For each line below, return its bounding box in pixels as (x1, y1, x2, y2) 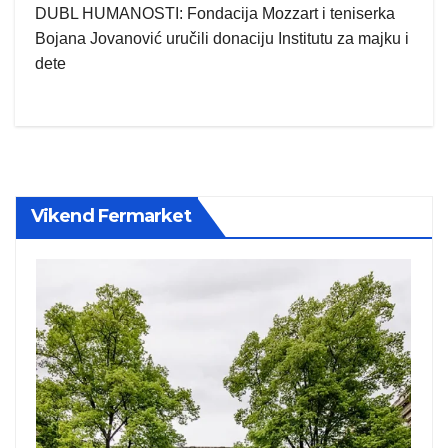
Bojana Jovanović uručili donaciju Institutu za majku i (35, 30, 409, 48)
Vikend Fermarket (31, 205, 191, 228)
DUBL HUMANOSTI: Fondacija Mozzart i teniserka (35, 5, 395, 23)
